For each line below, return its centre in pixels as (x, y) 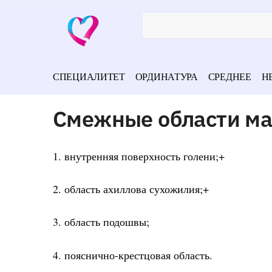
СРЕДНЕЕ (229, 76)
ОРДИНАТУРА (166, 76)
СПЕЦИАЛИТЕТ (89, 76)
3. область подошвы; (101, 222)
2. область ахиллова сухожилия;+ (131, 189)
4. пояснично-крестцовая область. (133, 255)
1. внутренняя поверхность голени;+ (139, 156)
